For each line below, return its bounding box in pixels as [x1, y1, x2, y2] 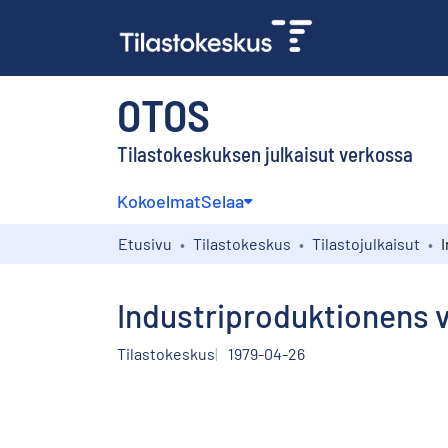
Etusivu [118, 233, 172, 253]
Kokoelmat [117, 189, 201, 212]
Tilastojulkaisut [312, 233, 420, 253]
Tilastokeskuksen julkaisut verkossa [117, 140, 413, 166]
